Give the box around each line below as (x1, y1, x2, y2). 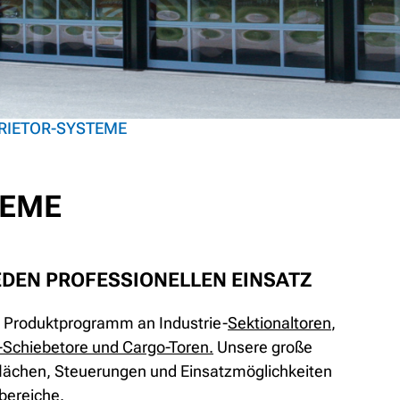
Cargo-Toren (122, 337, 209, 357)
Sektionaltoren (228, 313, 331, 333)
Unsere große (213, 337, 312, 357)
